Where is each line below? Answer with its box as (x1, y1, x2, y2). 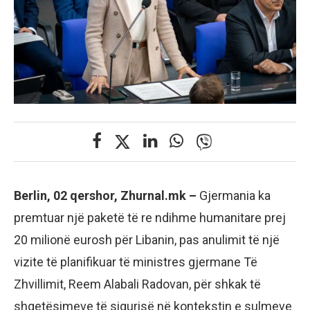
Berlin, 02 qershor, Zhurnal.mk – (14, 188, 199, 203)
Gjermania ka (199, 188, 271, 203)
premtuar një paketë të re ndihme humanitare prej (14, 210, 286, 226)
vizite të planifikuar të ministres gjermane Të (14, 255, 257, 270)
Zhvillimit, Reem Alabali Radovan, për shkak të (14, 277, 261, 292)
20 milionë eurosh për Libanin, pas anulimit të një (14, 232, 280, 248)
